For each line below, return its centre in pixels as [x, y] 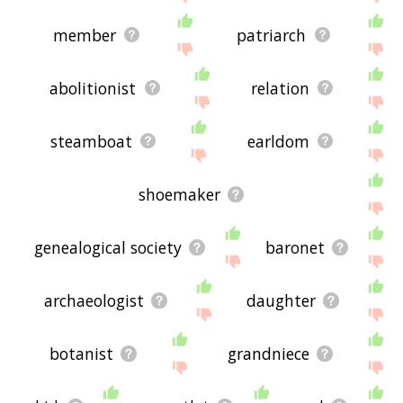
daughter [281, 300]
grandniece [269, 353]
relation [280, 88]
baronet [296, 247]
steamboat [91, 141]
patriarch [272, 35]
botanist [82, 353]
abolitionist [93, 88]
